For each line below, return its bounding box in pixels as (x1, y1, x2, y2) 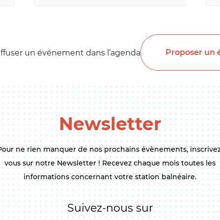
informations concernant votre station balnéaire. (24, 172, 196, 182)
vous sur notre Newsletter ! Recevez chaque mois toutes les (4, 159, 216, 168)
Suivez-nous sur (67, 201, 153, 215)
